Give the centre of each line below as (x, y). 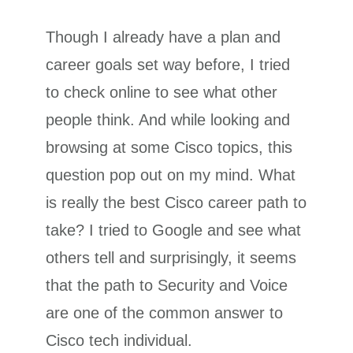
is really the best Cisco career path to (176, 202)
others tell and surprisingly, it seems (171, 257)
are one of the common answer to (165, 312)
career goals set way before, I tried (168, 64)
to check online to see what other (162, 92)
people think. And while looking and (168, 119)
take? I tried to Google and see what (174, 230)
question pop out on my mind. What (171, 175)
